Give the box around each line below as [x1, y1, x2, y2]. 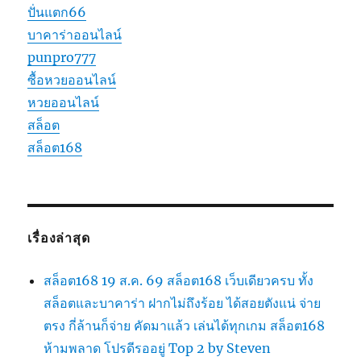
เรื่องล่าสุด [27, 230, 90, 246]
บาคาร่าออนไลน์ [27, 26, 122, 43]
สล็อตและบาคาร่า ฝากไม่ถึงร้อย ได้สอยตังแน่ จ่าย [44, 294, 322, 311]
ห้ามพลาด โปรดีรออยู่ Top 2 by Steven [44, 339, 272, 356]
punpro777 [27, 48, 97, 65]
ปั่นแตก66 [27, 3, 87, 20]
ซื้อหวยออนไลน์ [27, 71, 117, 88]
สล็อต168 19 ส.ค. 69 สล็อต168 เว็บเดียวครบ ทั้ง [44, 272, 314, 288]
